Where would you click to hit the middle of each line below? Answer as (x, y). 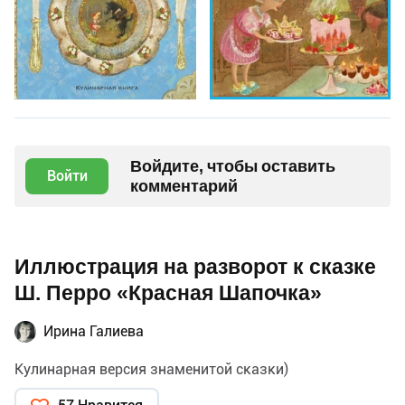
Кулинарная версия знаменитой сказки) (151, 369)
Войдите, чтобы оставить (233, 165)
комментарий (184, 185)
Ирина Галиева (94, 331)
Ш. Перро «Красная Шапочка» (168, 293)
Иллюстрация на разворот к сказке (195, 267)
